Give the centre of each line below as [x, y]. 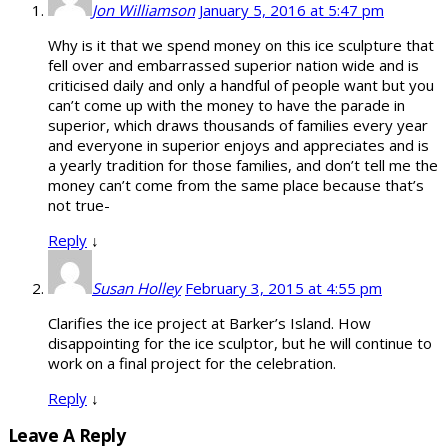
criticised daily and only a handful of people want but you [241, 84]
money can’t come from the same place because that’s [236, 184]
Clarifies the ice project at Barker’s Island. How [209, 322]
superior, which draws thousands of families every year [238, 124]
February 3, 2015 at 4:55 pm [283, 287]
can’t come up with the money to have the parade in [226, 104]
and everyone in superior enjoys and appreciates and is [238, 144]
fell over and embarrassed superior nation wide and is [233, 64]
